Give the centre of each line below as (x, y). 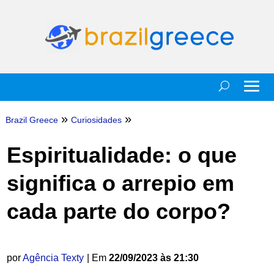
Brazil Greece (31, 120)
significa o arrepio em (120, 183)
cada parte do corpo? (118, 211)
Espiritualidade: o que (121, 155)
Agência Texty (53, 258)
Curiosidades (96, 120)
